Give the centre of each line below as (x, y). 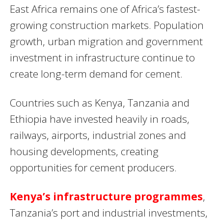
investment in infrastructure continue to (102, 58)
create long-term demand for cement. (96, 74)
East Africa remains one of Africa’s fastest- (105, 9)
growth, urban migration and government (106, 41)
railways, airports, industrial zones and (98, 135)
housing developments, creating (84, 151)
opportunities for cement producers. (93, 168)
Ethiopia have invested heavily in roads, (100, 119)
